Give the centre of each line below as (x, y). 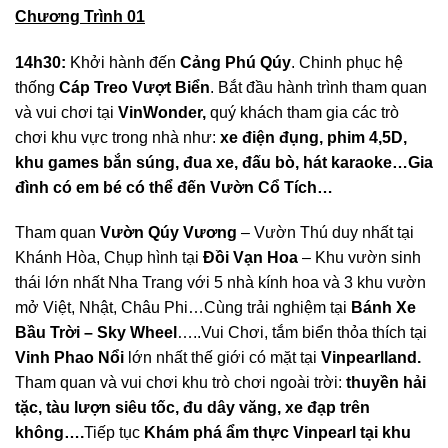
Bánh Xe (383, 308)
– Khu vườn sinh (359, 258)
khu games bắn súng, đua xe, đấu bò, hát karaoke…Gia (224, 162)
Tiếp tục (114, 433)
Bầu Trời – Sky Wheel (96, 333)
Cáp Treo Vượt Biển (134, 87)
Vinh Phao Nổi (69, 358)
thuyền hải (386, 383)
